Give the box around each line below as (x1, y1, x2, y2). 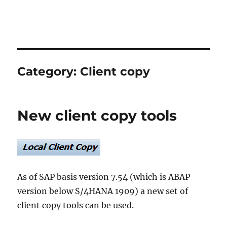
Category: (17, 64, 81, 79)
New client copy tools (17, 107, 177, 124)
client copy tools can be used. (17, 200, 134, 210)
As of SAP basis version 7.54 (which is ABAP (17, 172, 191, 182)
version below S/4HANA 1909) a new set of (17, 186, 188, 196)
